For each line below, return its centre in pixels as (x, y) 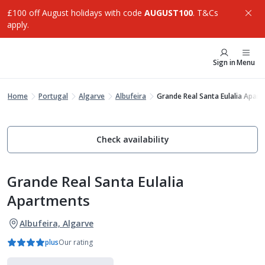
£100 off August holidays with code (76, 13)
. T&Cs (206, 13)
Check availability (132, 139)
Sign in (224, 62)
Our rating (76, 242)
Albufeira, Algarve (56, 223)
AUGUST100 (169, 13)
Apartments (49, 200)
